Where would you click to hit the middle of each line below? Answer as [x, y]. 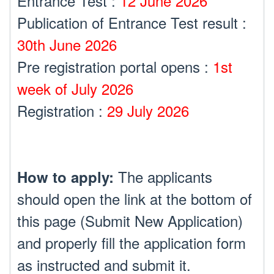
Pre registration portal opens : [115, 66]
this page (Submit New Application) [130, 220]
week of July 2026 [75, 88]
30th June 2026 [67, 44]
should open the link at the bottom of [135, 198]
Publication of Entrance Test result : [132, 22]
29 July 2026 [148, 110]
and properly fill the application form [131, 243]
